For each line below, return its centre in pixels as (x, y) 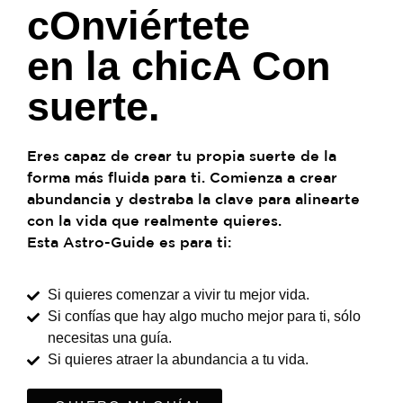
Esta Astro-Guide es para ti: (129, 242)
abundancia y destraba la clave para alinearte (193, 199)
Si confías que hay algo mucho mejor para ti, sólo (204, 316)
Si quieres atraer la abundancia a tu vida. (178, 359)
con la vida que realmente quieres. (154, 221)
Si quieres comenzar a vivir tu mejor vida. (178, 294)
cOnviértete (139, 26)
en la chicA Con (179, 67)
